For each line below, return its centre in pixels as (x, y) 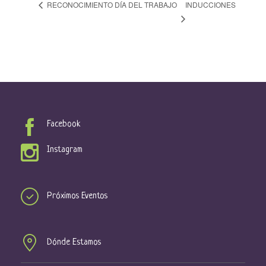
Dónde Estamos (74, 242)
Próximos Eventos (77, 196)
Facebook (64, 124)
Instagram (65, 150)
